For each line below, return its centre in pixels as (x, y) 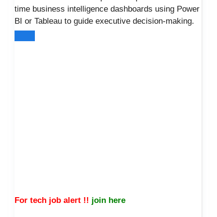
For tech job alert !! (52, 200)
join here (110, 200)
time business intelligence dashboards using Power (107, 9)
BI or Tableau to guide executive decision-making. (104, 21)
